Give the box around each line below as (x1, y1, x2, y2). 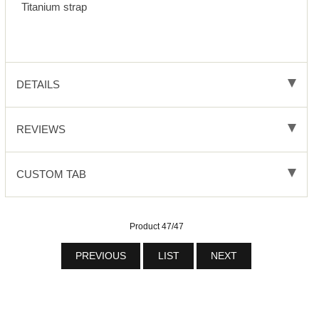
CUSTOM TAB (16, 168, 86, 181)
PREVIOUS (72, 251, 129, 262)
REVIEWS (16, 123, 66, 136)
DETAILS (16, 78, 60, 91)
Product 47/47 (129, 221, 184, 232)
